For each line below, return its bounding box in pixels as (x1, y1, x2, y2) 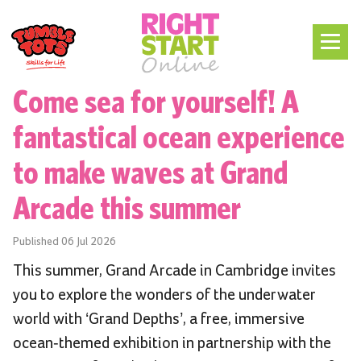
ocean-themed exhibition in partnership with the (13, 335, 331, 352)
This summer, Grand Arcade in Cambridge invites (13, 263, 336, 280)
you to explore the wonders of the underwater (13, 287, 316, 304)
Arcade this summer (13, 189, 241, 226)
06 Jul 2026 (61, 236, 116, 248)
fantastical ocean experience (13, 118, 345, 155)
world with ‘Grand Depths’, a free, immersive (13, 311, 305, 328)
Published (13, 236, 61, 248)
